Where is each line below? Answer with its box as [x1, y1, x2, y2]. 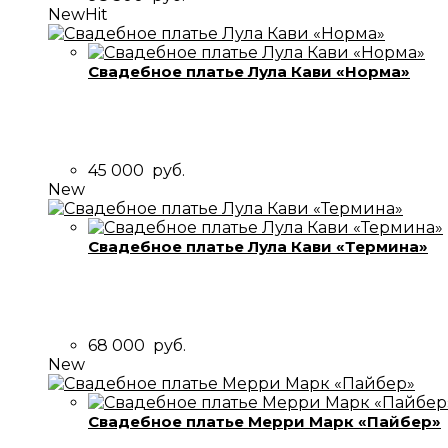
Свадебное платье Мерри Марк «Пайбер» [88, 412, 441, 432]
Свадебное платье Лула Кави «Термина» [88, 236, 428, 256]
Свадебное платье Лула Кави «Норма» [88, 61, 410, 81]
